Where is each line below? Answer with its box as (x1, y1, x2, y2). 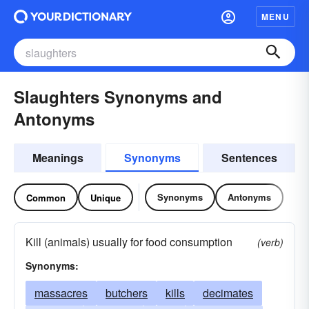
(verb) (257, 235, 283, 249)
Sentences (221, 150, 277, 166)
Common (26, 190, 66, 204)
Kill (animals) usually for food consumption (26, 234, 232, 250)
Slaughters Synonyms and (14, 85, 222, 108)
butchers (106, 285, 148, 301)
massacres (34, 285, 88, 301)
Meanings (32, 150, 83, 166)
